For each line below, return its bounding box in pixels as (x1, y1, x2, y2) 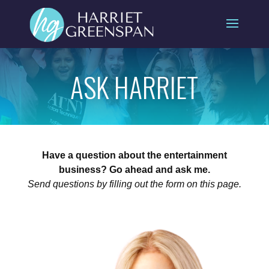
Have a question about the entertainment (41, 150, 227, 160)
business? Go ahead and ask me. (58, 164, 210, 175)
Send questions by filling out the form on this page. (27, 178, 241, 189)
